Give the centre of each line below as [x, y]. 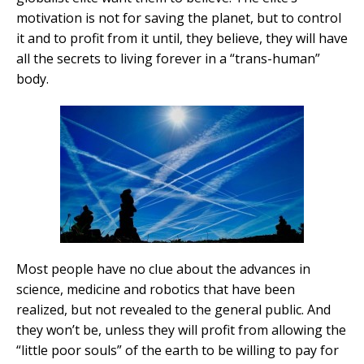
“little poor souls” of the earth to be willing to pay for [178, 351]
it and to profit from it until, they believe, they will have [182, 39]
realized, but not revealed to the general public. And [173, 310]
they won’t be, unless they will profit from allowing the [181, 330]
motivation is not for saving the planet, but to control [179, 18]
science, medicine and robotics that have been [156, 290]
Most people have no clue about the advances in [163, 269]
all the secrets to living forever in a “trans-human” [168, 59]
